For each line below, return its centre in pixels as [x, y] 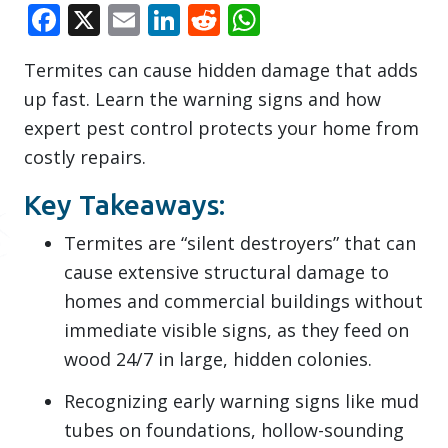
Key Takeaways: [124, 205]
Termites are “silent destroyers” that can [240, 243]
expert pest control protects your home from [221, 128]
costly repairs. [85, 157]
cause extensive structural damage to [226, 272]
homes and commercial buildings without [243, 301]
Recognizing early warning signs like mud [241, 400]
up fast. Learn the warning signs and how [202, 99]
